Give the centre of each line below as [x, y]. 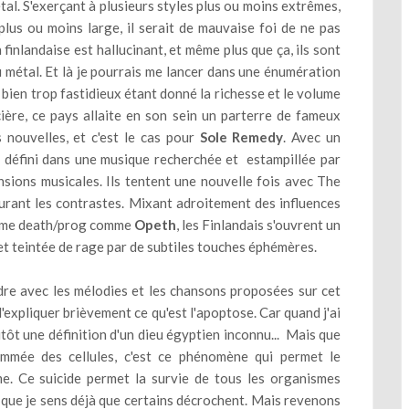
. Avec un [312, 137]
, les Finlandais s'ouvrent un [258, 225]
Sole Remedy [241, 137]
